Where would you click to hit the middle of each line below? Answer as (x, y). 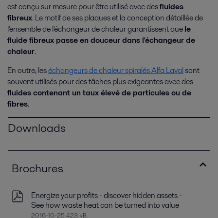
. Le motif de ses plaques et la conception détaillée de (118, 18)
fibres (18, 104)
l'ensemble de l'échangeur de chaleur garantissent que (96, 29)
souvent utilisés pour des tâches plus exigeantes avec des (100, 82)
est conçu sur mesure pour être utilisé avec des (83, 7)
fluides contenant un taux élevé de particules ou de (99, 93)
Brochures (37, 168)
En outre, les (28, 71)
